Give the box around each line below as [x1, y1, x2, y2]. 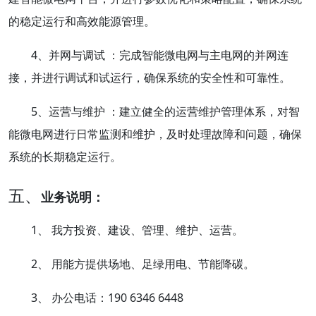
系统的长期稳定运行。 [8, 148, 121, 164]
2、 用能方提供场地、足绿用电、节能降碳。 [31, 255, 255, 272]
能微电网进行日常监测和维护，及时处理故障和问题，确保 [8, 126, 302, 142]
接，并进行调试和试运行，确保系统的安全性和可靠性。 [8, 69, 291, 85]
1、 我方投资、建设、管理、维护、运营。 [31, 221, 243, 238]
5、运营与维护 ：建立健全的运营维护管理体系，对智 [31, 103, 300, 119]
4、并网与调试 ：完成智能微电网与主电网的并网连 [31, 47, 288, 63]
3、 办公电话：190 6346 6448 [31, 289, 183, 305]
